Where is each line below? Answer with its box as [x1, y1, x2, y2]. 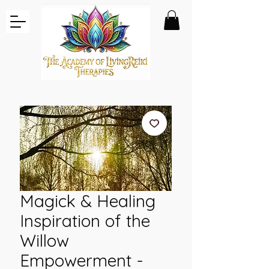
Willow [20, 230, 69, 251]
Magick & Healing [20, 190, 156, 211]
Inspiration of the [20, 210, 150, 231]
